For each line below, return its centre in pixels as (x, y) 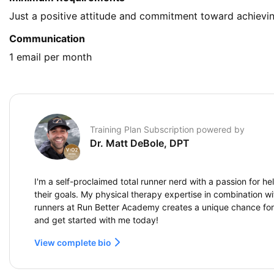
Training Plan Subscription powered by (167, 130)
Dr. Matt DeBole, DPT (140, 143)
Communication (47, 39)
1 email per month (50, 57)
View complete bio (74, 242)
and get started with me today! (96, 220)
